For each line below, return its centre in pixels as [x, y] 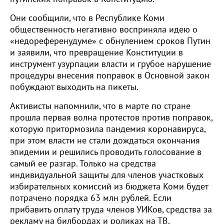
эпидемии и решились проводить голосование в [106, 152]
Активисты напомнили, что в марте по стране [100, 106]
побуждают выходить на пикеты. [74, 87]
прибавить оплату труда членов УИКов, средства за [111, 210]
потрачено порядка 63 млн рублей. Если [91, 198]
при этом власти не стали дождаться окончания [105, 141]
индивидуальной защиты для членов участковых [107, 175]
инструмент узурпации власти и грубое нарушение [110, 64]
